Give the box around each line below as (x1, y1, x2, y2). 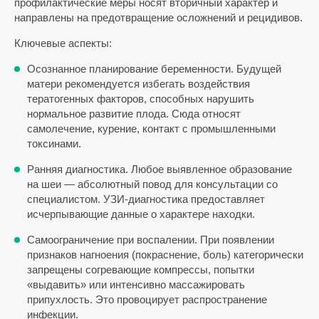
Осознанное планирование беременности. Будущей (27, 62, 281, 75)
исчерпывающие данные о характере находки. (27, 207, 255, 220)
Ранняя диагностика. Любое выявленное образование (27, 162, 292, 175)
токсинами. (27, 137, 81, 150)
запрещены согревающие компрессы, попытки (27, 263, 254, 276)
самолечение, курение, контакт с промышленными (27, 122, 276, 135)
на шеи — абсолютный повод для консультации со (27, 177, 278, 190)
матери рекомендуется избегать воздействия (27, 77, 250, 90)
